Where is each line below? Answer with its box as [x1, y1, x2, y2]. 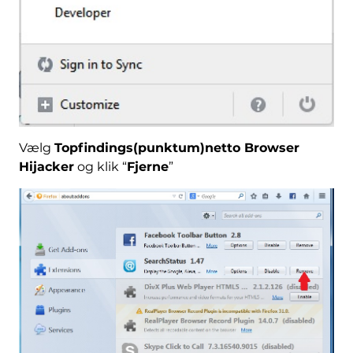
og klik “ [73, 158, 127, 174]
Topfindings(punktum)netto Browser [54, 139, 299, 155]
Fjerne [126, 158, 169, 174]
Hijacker [18, 158, 74, 174]
